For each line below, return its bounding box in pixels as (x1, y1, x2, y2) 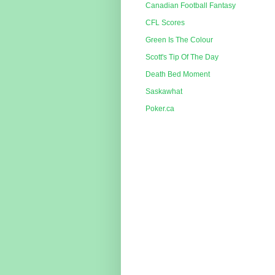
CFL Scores (145, 18, 185, 28)
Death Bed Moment (145, 70, 210, 79)
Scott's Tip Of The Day (145, 53, 219, 62)
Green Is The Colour (145, 36, 213, 45)
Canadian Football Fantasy (145, 1, 236, 10)
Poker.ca (145, 104, 174, 114)
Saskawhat (145, 87, 182, 96)
